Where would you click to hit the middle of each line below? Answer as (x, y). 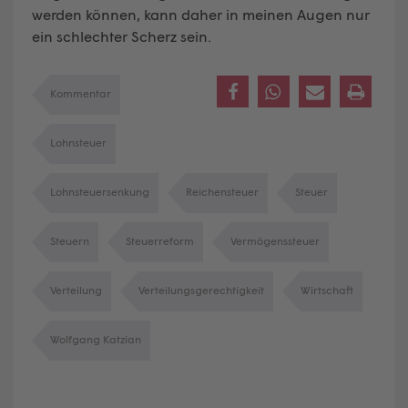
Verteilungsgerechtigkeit (201, 290)
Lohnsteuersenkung (100, 191)
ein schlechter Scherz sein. (122, 36)
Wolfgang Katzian (96, 339)
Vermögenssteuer (275, 240)
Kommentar (81, 93)
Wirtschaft (327, 290)
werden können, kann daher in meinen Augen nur (201, 14)
